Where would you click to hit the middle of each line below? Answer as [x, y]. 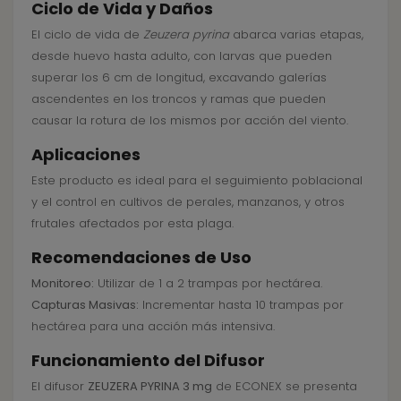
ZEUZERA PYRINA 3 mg [150, 386]
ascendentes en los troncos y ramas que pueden [179, 98]
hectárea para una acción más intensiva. [153, 326]
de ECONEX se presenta [285, 386]
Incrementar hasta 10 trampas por [241, 304]
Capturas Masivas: [85, 304]
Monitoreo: [63, 283]
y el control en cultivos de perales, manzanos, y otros [188, 201]
